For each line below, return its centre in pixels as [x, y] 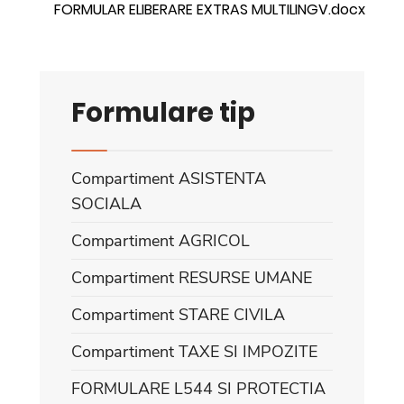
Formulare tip [163, 112]
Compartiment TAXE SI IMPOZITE [194, 351]
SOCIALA [106, 203]
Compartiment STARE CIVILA [178, 314]
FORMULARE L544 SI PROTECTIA [198, 388]
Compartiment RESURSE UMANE [192, 277]
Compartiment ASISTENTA [169, 178]
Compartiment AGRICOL [161, 240]
